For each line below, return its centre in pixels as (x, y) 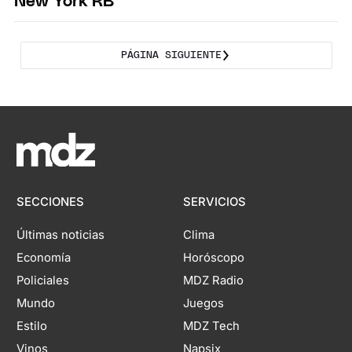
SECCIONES (51, 202)
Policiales (43, 281)
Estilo (32, 326)
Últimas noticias (61, 235)
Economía (44, 258)
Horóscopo (213, 258)
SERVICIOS (214, 202)
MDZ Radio (213, 281)
